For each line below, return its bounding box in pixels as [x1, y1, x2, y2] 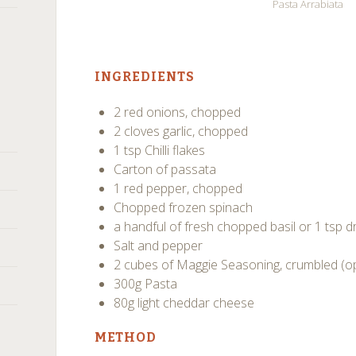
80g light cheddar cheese [114, 294, 255, 311]
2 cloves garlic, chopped [114, 122, 249, 140]
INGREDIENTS [95, 69, 195, 84]
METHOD [95, 330, 157, 345]
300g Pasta [114, 275, 178, 292]
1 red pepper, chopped [114, 180, 243, 197]
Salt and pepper [114, 237, 203, 254]
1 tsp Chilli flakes [114, 141, 206, 159]
